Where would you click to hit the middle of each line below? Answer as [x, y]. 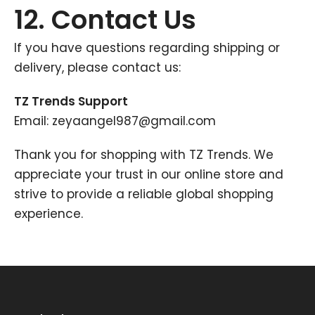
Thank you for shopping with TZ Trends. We [144, 155]
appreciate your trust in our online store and [149, 174]
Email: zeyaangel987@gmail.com [115, 121]
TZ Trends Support [71, 101]
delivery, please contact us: [97, 67]
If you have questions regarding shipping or [147, 48]
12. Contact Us [105, 20]
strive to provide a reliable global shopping [144, 194]
